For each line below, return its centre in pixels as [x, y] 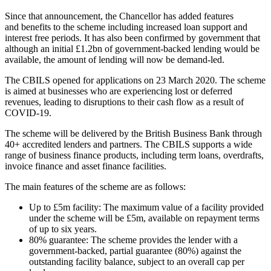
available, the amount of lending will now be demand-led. [115, 60]
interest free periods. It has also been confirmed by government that [132, 38]
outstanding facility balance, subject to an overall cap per [137, 262]
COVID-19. [28, 113]
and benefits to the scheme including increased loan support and [126, 27]
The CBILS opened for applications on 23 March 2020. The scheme [135, 80]
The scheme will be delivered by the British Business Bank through [133, 134]
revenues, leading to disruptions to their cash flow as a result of [124, 102]
